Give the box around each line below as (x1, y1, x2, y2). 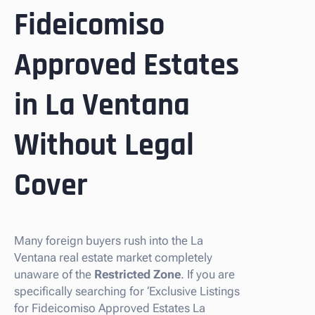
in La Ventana (14, 86, 190, 126)
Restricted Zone (94, 266, 181, 281)
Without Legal (14, 126, 194, 166)
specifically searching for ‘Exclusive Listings (14, 283, 240, 298)
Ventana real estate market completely (14, 250, 212, 264)
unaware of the (14, 266, 94, 281)
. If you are (181, 266, 235, 281)
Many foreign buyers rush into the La (14, 233, 203, 247)
